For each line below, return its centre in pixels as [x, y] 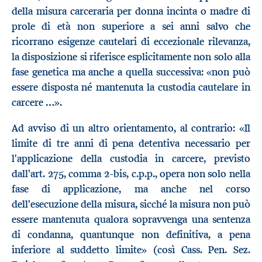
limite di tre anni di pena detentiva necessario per [131, 143]
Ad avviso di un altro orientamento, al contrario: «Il [131, 128]
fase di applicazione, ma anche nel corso [131, 189]
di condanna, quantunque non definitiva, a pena [131, 234]
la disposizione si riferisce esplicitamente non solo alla [131, 57]
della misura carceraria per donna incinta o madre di [131, 11]
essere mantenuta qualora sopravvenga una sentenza [131, 219]
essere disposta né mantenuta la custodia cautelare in [131, 87]
